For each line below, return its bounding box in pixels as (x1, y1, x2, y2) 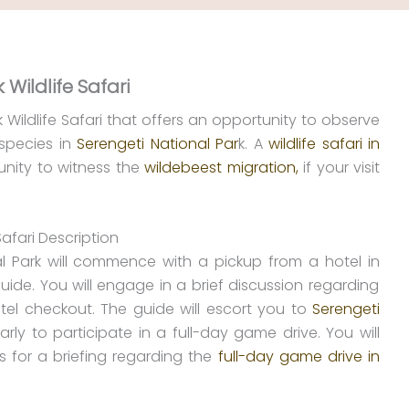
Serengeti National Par (77, 132, 239, 154)
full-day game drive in (212, 346, 381, 368)
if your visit (298, 156, 381, 178)
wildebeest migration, (144, 156, 299, 178)
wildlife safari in (268, 132, 381, 154)
